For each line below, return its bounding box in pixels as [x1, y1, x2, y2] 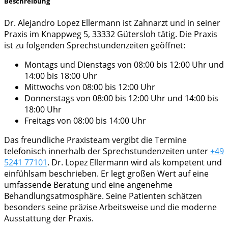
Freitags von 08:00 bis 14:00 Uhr [24, 115, 146, 126]
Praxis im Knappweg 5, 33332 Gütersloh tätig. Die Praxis [4, 28, 217, 40]
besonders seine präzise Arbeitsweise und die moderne [4, 201, 217, 213]
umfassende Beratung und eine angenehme [4, 179, 173, 190]
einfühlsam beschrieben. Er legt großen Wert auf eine [4, 167, 209, 179]
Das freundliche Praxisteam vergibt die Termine [4, 134, 187, 146]
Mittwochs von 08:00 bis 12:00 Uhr [24, 81, 155, 93]
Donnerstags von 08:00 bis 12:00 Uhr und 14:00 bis [24, 92, 218, 104]
